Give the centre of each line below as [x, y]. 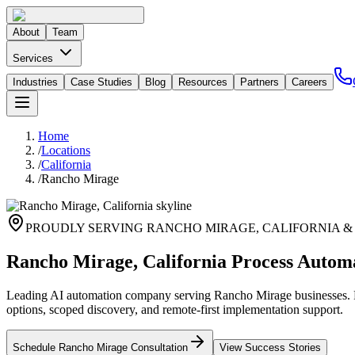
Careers [309, 82]
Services [34, 58]
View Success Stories [270, 347]
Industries [35, 82]
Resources [203, 82]
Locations [66, 150]
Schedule [36, 347]
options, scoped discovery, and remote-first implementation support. [175, 309]
